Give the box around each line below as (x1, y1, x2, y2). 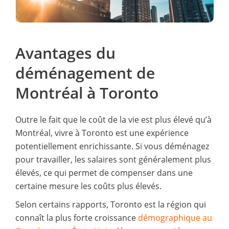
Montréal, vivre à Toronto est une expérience (15, 127, 189, 139)
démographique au (136, 212, 212, 223)
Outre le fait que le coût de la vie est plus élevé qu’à (15, 113, 212, 125)
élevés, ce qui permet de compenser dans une (15, 167, 193, 178)
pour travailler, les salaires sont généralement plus (15, 153, 211, 165)
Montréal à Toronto (15, 82, 158, 103)
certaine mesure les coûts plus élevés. (15, 180, 162, 192)
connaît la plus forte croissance (15, 212, 136, 223)
